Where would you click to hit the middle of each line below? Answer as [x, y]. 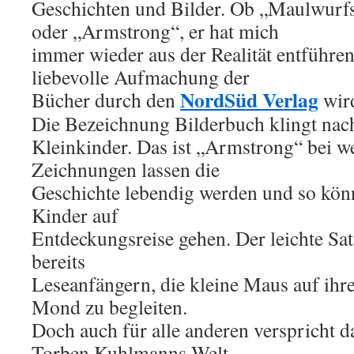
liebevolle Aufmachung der [141, 77]
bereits [58, 261]
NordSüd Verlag [249, 100]
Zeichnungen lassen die [126, 169]
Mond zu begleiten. [109, 307]
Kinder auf [75, 215]
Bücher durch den [106, 100]
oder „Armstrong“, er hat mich [155, 31]
